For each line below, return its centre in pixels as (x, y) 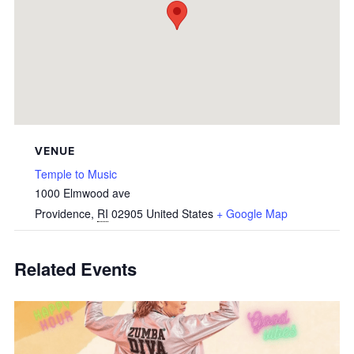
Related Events (75, 269)
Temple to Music (76, 174)
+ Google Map (252, 213)
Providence (63, 213)
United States (180, 213)
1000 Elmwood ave (83, 193)
